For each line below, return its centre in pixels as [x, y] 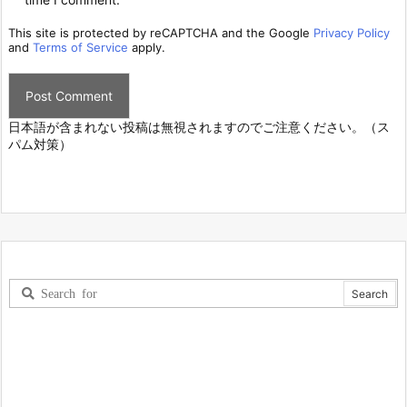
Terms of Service [80, 47]
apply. [147, 47]
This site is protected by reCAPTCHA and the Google [161, 32]
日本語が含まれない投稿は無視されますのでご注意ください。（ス [199, 126]
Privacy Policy [352, 32]
